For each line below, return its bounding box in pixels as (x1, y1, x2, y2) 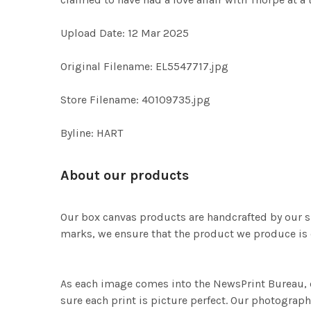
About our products (60, 167, 189, 184)
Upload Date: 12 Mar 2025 (60, 26, 189, 40)
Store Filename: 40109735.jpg (60, 93, 210, 107)
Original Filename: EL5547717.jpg (60, 60, 228, 74)
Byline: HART (60, 126, 123, 140)
